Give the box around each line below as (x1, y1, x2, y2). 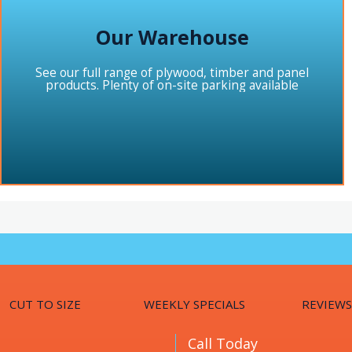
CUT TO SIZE (9, 295, 81, 312)
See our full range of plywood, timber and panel (35, 64, 309, 82)
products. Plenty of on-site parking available (45, 77, 299, 94)
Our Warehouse (95, 24, 249, 51)
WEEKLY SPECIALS (143, 295, 245, 312)
